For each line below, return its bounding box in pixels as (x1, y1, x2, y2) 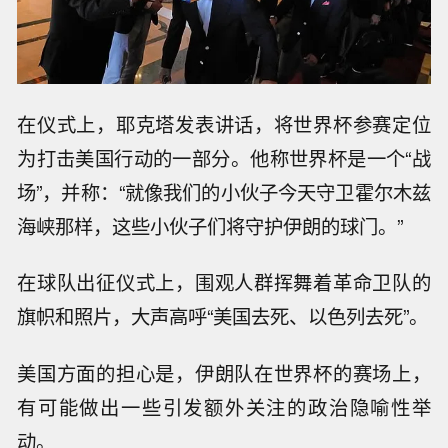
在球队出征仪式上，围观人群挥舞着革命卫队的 (17, 268, 431, 297)
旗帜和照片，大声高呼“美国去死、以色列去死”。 (17, 302, 429, 331)
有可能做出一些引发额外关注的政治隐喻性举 (17, 393, 431, 422)
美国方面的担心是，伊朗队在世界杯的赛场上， (17, 359, 431, 388)
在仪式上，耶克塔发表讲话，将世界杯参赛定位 (17, 109, 431, 138)
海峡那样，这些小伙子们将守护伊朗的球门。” (17, 211, 404, 240)
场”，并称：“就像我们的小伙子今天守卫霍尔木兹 (17, 177, 431, 206)
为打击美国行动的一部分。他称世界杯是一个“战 (17, 143, 431, 172)
